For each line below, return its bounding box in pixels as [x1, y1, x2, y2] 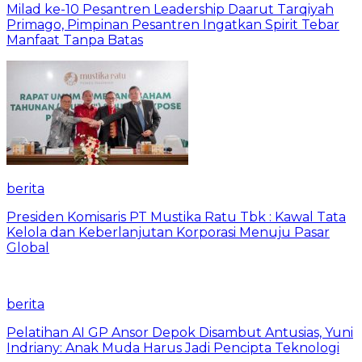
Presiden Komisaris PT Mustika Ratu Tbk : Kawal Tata [6, 208, 346, 225]
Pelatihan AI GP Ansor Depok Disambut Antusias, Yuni [6, 324, 353, 340]
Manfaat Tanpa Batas [6, 32, 143, 48]
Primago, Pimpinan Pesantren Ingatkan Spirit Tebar [6, 16, 339, 32]
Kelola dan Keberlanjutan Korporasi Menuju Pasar [6, 224, 330, 240]
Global [6, 239, 49, 255]
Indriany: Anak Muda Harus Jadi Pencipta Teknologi [6, 339, 339, 356]
